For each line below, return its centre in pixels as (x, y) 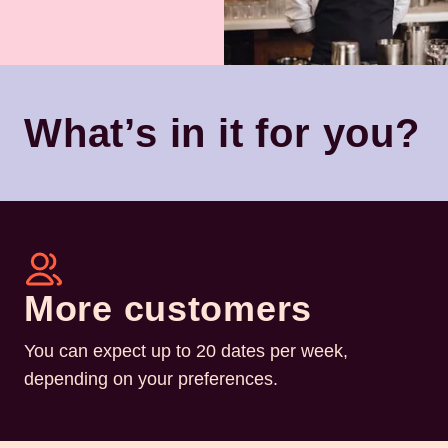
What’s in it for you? (222, 133)
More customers (168, 309)
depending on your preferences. (151, 379)
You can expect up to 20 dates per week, (186, 351)
